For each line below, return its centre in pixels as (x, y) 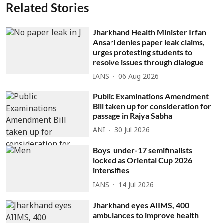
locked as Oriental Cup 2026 (143, 160)
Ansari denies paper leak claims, (149, 42)
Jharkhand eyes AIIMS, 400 (141, 205)
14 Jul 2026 (136, 185)
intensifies (111, 170)
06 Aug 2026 (139, 77)
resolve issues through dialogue (148, 62)
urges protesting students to (143, 52)
